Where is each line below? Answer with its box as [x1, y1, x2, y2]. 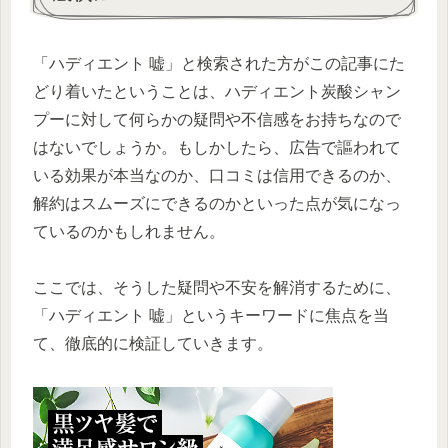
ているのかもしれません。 [33, 222, 225, 240]
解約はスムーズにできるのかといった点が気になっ [33, 194, 401, 212]
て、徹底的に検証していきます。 [33, 335, 273, 353]
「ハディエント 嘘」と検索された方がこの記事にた [33, 54, 405, 72]
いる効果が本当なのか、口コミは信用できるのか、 [33, 166, 401, 184]
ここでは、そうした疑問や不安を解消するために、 [33, 279, 401, 297]
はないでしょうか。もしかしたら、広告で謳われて [33, 138, 401, 156]
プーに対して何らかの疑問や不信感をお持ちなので [33, 110, 401, 128]
